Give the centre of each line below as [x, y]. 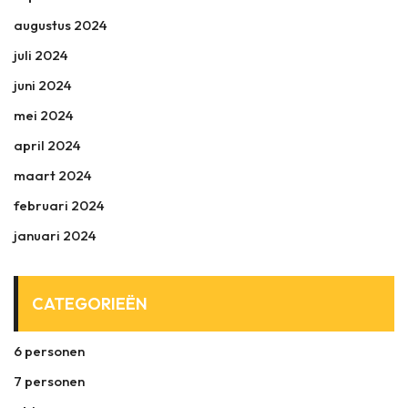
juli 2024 [41, 55]
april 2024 [47, 145]
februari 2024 [59, 205]
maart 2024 [53, 175]
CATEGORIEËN [90, 304]
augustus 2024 [61, 25]
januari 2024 [55, 235]
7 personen [49, 381]
